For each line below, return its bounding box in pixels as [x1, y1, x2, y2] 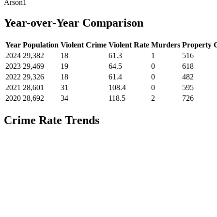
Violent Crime [61, 41, 107, 49]
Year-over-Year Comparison [4, 16, 143, 30]
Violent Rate [108, 41, 149, 49]
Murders [151, 41, 180, 49]
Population [23, 41, 59, 49]
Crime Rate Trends [4, 114, 99, 126]
